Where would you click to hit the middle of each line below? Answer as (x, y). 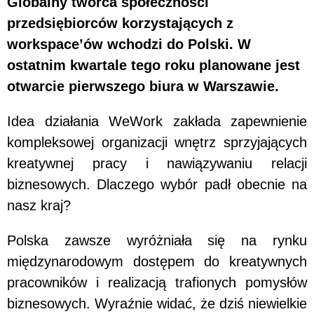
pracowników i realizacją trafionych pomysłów (157, 282)
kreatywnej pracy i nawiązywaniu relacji (157, 163)
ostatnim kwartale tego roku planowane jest (153, 65)
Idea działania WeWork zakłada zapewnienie (157, 121)
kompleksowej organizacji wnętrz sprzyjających (157, 142)
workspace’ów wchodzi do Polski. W (129, 44)
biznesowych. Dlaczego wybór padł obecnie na (157, 184)
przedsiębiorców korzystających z (120, 23)
